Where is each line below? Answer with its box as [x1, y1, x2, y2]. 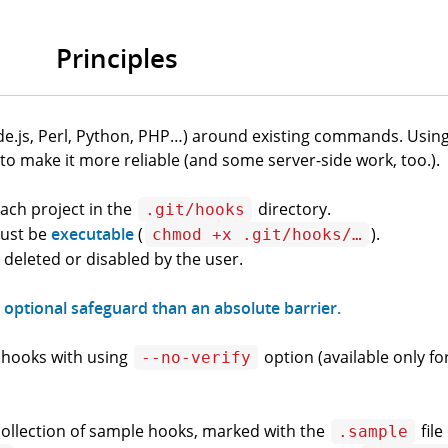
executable [51, 222, 134, 245]
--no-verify [141, 347, 251, 367]
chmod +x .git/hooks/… [152, 224, 362, 244]
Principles [56, 40, 178, 76]
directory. [254, 197, 331, 220]
